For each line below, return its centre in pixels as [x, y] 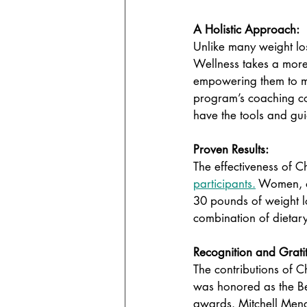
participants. [224, 184]
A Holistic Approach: [248, 29]
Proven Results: [232, 149]
